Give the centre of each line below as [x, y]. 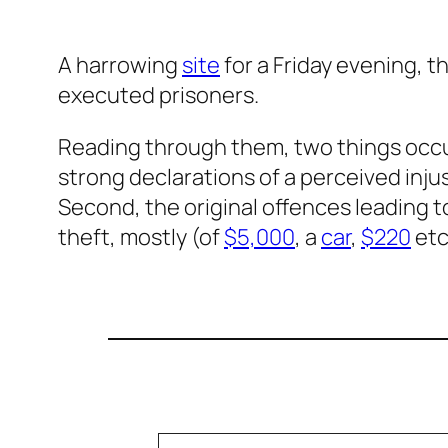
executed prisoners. [158, 95]
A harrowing [120, 65]
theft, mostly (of [141, 237]
